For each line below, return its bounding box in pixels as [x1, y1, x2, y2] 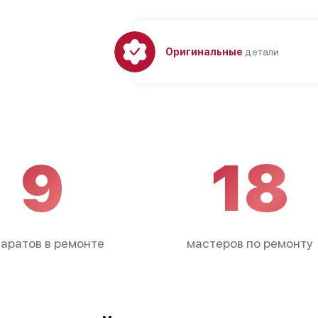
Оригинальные [165, 45, 243, 57]
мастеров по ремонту [187, 236, 314, 251]
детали [242, 45, 279, 57]
